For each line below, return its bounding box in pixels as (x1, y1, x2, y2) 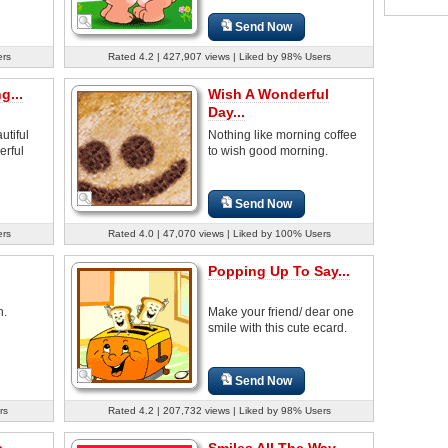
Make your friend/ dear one (208, 304, 354, 319)
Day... (208, 103, 245, 120)
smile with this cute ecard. (208, 320, 347, 335)
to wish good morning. (208, 143, 328, 158)
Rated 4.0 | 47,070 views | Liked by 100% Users (107, 227, 331, 239)
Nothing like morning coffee (208, 127, 357, 142)
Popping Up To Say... (208, 262, 350, 279)
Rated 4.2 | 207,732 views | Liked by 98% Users (107, 404, 331, 416)
